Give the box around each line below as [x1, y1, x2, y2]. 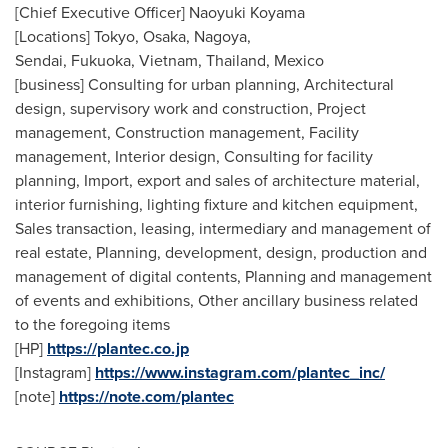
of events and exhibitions [15, 288, 190, 312]
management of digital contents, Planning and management [15, 264, 432, 288]
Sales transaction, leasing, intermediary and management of [15, 216, 431, 240]
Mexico [274, 48, 324, 72]
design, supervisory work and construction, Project [15, 96, 366, 120]
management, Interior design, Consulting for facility [15, 144, 373, 168]
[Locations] [15, 24, 94, 48]
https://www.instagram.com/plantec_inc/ [95, 360, 385, 384]
